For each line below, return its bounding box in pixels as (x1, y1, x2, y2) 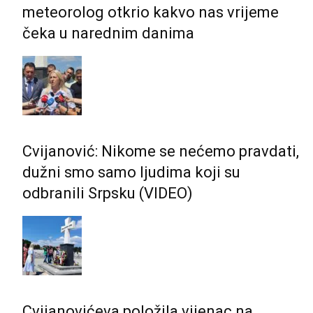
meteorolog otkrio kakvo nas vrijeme (22, 3, 279, 21)
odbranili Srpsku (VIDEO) (22, 184, 193, 202)
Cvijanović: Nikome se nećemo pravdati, (22, 142, 299, 160)
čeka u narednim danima (22, 24, 194, 42)
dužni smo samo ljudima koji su (22, 163, 240, 181)
